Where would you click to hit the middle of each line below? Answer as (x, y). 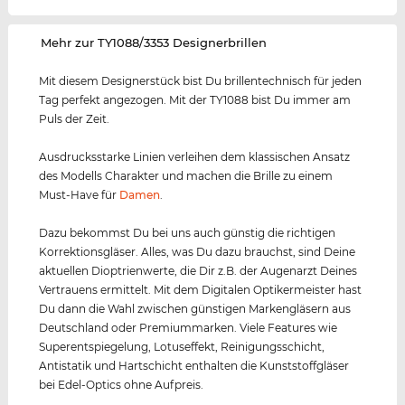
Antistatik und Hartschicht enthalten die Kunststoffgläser (194, 366)
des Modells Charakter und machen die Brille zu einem (186, 176)
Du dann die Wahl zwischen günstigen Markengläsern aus (195, 309)
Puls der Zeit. (75, 119)
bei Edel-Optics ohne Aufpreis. (122, 385)
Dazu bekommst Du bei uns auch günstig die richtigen (188, 233)
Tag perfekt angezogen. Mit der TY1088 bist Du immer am (195, 100)
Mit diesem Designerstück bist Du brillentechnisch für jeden (201, 81)
